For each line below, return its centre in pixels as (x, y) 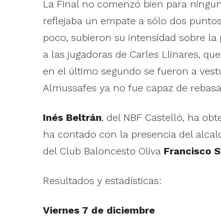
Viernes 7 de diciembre (99, 210)
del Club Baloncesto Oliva (103, 151)
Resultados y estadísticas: (102, 181)
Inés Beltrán (72, 118)
